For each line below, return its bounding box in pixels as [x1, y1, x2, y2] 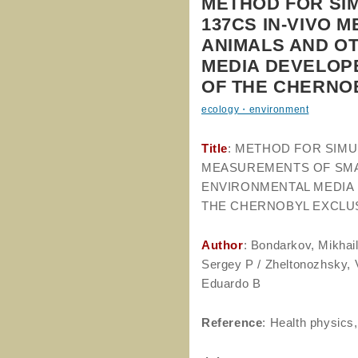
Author [201, 238, 244, 252]
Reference [201, 316, 263, 329]
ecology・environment [201, 104, 309, 115]
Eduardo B [201, 276, 261, 290]
